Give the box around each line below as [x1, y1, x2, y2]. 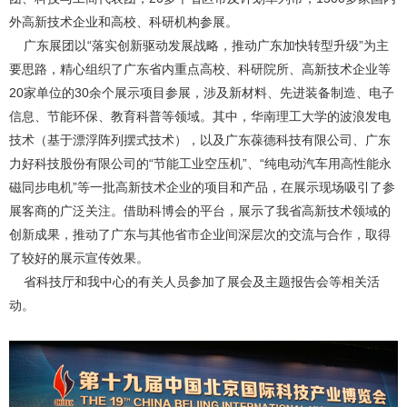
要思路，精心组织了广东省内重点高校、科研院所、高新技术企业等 [9, 62, 391, 77]
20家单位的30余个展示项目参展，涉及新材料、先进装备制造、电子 [9, 85, 394, 101]
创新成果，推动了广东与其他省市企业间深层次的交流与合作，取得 [9, 227, 391, 243]
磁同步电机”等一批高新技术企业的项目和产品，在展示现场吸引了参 [9, 180, 395, 195]
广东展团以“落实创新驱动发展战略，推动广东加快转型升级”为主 [9, 38, 389, 54]
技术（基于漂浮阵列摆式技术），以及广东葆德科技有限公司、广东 [9, 133, 391, 148]
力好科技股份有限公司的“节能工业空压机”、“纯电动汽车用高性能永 [9, 156, 392, 172]
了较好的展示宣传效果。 [9, 251, 149, 266]
